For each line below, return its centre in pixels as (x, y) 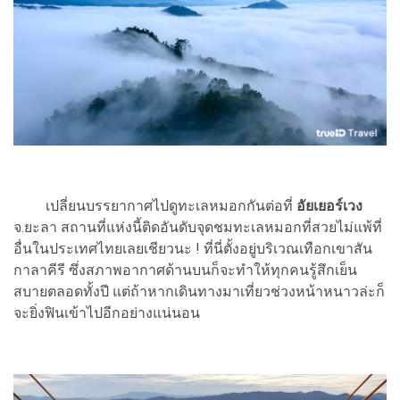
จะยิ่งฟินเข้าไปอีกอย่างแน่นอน (108, 313)
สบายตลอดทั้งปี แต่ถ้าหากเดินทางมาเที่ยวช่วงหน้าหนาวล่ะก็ (199, 292)
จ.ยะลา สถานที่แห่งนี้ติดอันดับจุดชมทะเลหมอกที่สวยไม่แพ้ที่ (198, 228)
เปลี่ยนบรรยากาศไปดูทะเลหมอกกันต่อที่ (155, 206)
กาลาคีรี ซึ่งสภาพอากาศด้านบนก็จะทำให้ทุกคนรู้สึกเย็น (185, 271)
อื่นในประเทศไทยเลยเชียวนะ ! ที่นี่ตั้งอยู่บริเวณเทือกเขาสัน (193, 249)
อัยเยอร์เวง (329, 206)
